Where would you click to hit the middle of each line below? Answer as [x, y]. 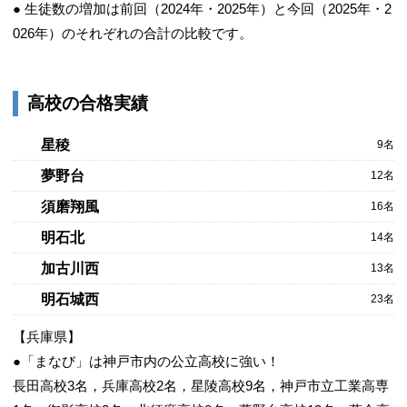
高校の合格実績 [88, 103]
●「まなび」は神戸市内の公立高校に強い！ [146, 361]
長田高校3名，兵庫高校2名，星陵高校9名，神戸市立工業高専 [201, 386]
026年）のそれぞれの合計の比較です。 [133, 33]
